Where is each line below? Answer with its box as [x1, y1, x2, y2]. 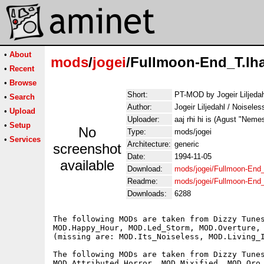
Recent [9, 64, 34, 73]
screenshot [53, 141, 121, 157]
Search [9, 93, 35, 101]
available [60, 157, 114, 173]
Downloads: [127, 189, 167, 198]
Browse [9, 78, 37, 87]
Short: [127, 90, 148, 99]
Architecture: [127, 140, 171, 148]
